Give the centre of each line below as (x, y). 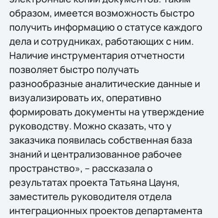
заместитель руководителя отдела (90, 197)
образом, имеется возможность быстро (102, 13)
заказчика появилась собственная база (100, 140)
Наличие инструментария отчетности (97, 55)
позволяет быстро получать (74, 70)
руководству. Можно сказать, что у (90, 126)
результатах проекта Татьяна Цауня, (94, 182)
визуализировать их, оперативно (85, 98)
